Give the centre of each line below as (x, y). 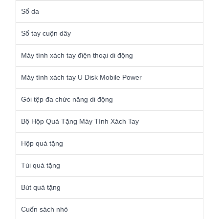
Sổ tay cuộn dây (46, 33)
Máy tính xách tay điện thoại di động (77, 55)
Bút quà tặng (41, 187)
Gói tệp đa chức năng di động (67, 99)
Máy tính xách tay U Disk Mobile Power (82, 77)
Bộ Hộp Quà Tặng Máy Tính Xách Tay (80, 121)
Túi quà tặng (41, 165)
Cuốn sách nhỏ (45, 209)
